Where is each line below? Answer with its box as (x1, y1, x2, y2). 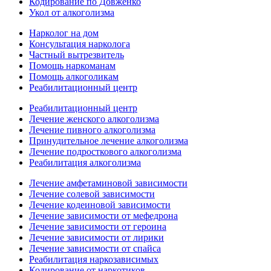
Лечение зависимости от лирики (29, 232, 164, 243)
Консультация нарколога (29, 39, 130, 49)
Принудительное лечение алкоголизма (29, 135, 188, 146)
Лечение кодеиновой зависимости (29, 200, 171, 210)
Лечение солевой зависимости (29, 189, 155, 199)
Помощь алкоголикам (29, 71, 119, 82)
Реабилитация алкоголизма (29, 157, 141, 168)
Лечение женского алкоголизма (29, 114, 159, 124)
